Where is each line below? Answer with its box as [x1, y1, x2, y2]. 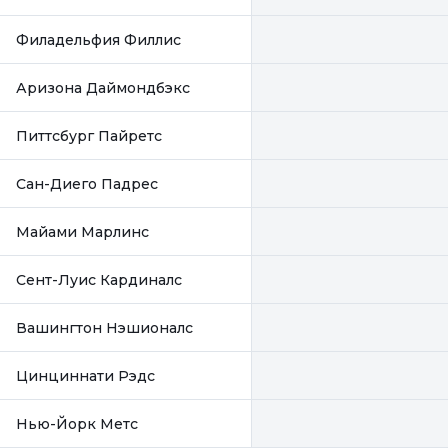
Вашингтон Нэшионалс [16, 318, 193, 337]
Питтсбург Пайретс [16, 126, 162, 145]
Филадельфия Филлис [16, 30, 181, 49]
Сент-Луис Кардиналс [16, 270, 182, 289]
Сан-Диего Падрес [16, 174, 158, 193]
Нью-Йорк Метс [16, 414, 138, 433]
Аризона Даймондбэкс [16, 78, 190, 97]
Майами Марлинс [16, 222, 149, 241]
